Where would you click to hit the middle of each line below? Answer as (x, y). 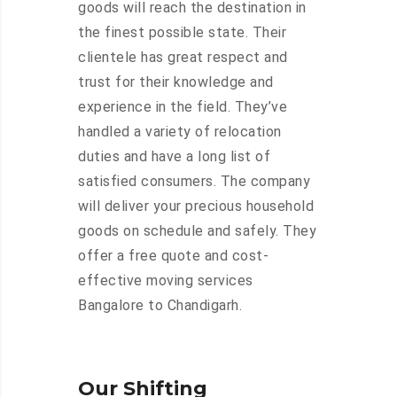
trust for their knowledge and (176, 82)
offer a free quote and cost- (173, 256)
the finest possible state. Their (182, 33)
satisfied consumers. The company (194, 182)
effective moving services (166, 281)
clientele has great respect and (183, 58)
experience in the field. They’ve (183, 107)
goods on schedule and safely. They (197, 231)
